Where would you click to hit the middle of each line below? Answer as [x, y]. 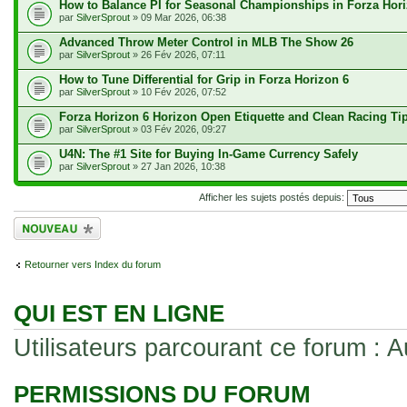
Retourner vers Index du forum [93, 264]
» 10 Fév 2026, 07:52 [178, 92]
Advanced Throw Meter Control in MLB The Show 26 [206, 42]
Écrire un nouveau [54, 223]
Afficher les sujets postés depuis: [273, 197]
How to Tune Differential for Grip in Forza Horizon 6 [204, 79]
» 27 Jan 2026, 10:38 [178, 166]
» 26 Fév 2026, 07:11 [178, 55]
